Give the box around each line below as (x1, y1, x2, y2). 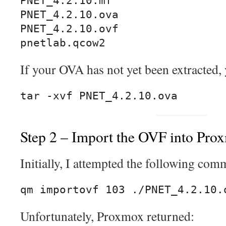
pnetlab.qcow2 (20, 37, 105, 49)
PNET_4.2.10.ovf (20, 23, 119, 35)
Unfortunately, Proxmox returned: (20, 207, 194, 225)
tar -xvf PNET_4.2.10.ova (20, 90, 178, 102)
